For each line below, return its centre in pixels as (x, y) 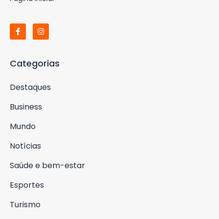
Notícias (25, 146)
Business (26, 107)
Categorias (35, 63)
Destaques (30, 87)
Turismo (25, 204)
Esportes (27, 185)
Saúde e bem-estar (47, 165)
